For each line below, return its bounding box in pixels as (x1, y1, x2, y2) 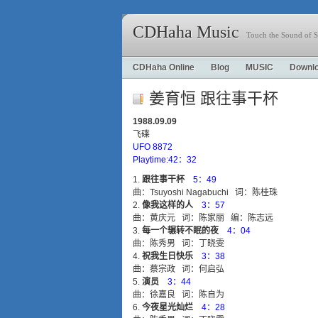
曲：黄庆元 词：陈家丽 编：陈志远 (133, 213, 273, 223)
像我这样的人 (142, 200, 193, 210)
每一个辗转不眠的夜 (142, 226, 219, 236)
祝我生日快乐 (142, 251, 193, 261)
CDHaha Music (133, 23, 239, 41)
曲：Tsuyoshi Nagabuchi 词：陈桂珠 (133, 187, 278, 197)
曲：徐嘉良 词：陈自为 (133, 290, 224, 300)
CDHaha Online (133, 62, 194, 72)
